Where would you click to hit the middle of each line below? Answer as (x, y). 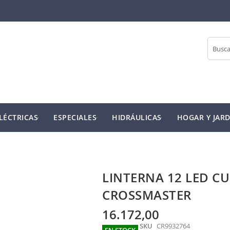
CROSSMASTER (147, 195)
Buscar (217, 57)
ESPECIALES (75, 117)
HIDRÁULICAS (137, 117)
